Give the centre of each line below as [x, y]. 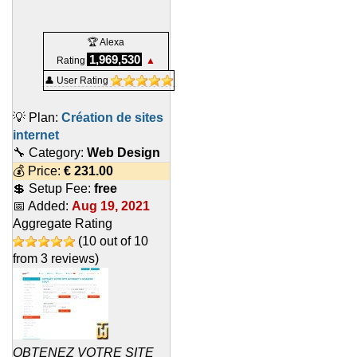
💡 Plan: [37, 118]
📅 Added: [42, 206]
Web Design [124, 153]
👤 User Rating [78, 81]
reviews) [73, 259]
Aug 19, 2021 [111, 206]
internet [36, 135]
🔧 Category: [50, 153]
